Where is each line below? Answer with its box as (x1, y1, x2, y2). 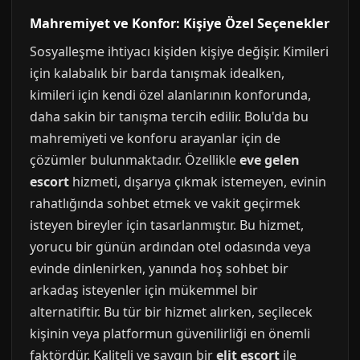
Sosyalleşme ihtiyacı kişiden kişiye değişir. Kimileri (30, 43, 329, 60)
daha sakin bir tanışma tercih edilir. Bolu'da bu (30, 108, 309, 125)
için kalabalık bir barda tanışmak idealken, (30, 64, 284, 82)
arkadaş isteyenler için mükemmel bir (30, 281, 258, 299)
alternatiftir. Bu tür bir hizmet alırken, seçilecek (30, 303, 313, 321)
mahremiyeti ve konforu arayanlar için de (30, 129, 280, 147)
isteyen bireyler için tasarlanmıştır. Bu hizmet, (30, 216, 304, 234)
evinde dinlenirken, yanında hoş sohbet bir (30, 260, 288, 277)
